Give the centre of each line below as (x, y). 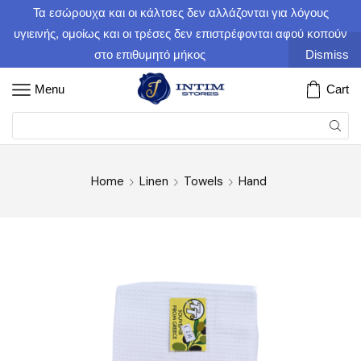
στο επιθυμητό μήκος (150, 54)
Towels (203, 181)
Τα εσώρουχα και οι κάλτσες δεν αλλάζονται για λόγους (180, 12)
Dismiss (327, 54)
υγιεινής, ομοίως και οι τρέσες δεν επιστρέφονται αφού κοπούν (180, 33)
